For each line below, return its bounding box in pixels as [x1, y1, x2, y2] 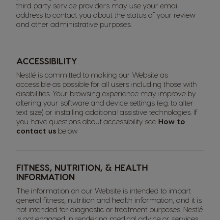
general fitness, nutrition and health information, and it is [16, 195, 202, 204]
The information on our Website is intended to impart [16, 186, 191, 195]
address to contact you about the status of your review [16, 10, 195, 19]
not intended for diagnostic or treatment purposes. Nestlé [16, 205, 203, 214]
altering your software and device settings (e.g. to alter [16, 98, 193, 107]
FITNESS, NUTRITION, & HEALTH [16, 162, 148, 172]
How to [158, 117, 185, 126]
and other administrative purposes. [16, 20, 132, 28]
